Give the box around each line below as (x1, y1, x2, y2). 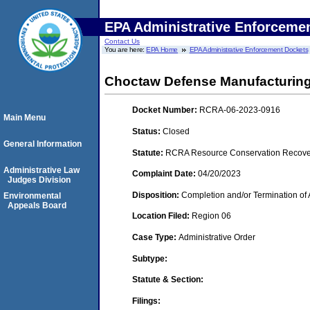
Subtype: (132, 253, 167, 264)
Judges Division (8, 175, 71, 185)
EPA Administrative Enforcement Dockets (189, 46, 309, 53)
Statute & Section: (132, 275, 203, 285)
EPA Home (146, 46, 179, 53)
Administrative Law (3, 165, 80, 175)
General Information (3, 139, 82, 149)
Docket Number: (132, 105, 199, 116)
